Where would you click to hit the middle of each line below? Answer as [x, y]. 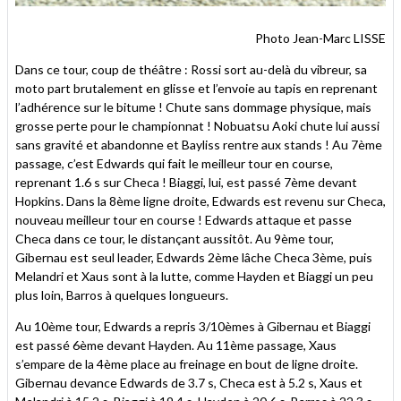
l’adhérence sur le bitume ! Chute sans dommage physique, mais [193, 107]
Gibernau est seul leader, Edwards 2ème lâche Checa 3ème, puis [194, 257]
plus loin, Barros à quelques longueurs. [122, 294]
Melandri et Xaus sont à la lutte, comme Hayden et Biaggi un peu [194, 276]
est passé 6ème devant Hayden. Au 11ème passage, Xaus [176, 345]
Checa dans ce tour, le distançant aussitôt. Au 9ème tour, [175, 238]
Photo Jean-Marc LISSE [320, 38]
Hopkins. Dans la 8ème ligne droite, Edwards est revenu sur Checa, [200, 200]
